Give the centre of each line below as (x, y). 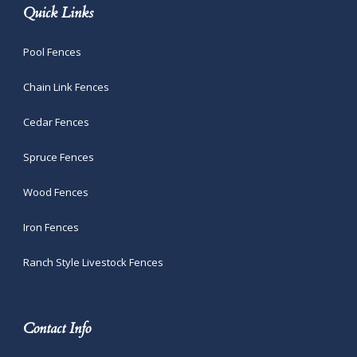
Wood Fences (56, 192)
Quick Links (58, 13)
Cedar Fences (56, 122)
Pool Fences (52, 51)
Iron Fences (51, 227)
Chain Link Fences (66, 86)
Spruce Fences (59, 157)
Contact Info (57, 328)
